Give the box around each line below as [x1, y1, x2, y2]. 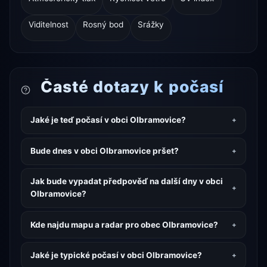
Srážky [138, 19, 164, 29]
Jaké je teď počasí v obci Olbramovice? [30, 115, 186, 125]
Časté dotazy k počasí [36, 76, 223, 96]
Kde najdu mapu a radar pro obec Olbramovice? [30, 219, 218, 229]
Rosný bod [82, 19, 123, 29]
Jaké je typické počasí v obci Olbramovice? [30, 250, 202, 260]
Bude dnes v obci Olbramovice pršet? [30, 146, 179, 156]
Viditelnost [28, 19, 69, 29]
